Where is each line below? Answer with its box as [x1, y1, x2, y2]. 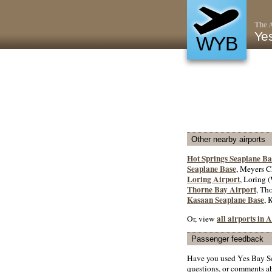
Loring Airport [187, 173, 240, 186]
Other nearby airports [191, 135, 265, 144]
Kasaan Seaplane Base [187, 194, 264, 206]
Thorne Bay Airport [187, 183, 256, 196]
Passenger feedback [191, 234, 263, 243]
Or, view [187, 212, 217, 224]
